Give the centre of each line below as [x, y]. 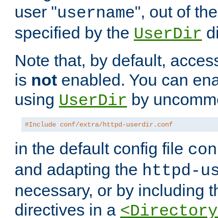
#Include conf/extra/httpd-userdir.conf [99, 125]
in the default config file [101, 149]
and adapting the [78, 170]
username [96, 13]
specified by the [74, 33]
